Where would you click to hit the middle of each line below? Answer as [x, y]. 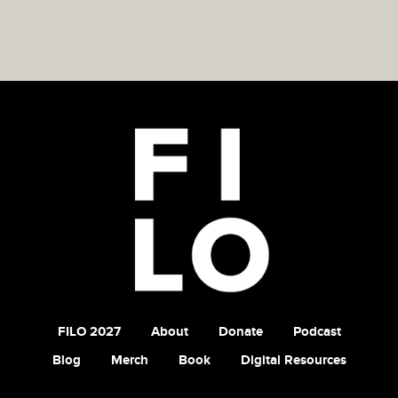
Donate [240, 331]
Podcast [317, 331]
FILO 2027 [89, 331]
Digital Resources [293, 360]
